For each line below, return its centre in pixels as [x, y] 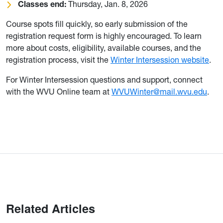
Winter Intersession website [160, 59]
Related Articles [51, 208]
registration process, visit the [58, 59]
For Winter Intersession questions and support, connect [104, 79]
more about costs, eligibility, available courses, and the [104, 48]
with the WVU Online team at [59, 91]
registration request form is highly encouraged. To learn [104, 36]
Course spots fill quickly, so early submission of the [97, 24]
